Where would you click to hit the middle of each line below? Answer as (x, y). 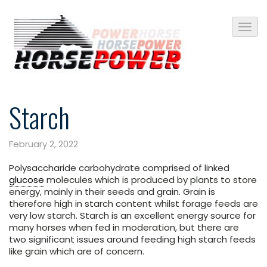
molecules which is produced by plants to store (150, 180)
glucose (27, 180)
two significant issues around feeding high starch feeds (132, 240)
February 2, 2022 (44, 144)
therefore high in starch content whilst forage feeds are (133, 204)
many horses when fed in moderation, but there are (124, 228)
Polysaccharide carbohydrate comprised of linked (119, 168)
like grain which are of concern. (77, 252)
